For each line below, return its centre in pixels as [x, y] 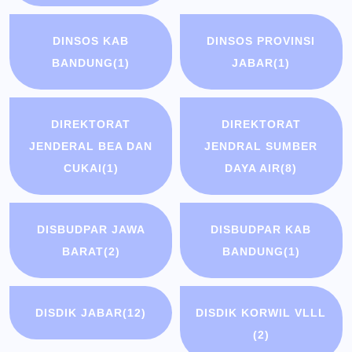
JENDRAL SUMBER [261, 147]
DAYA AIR [253, 169]
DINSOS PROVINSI [261, 41]
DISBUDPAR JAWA [91, 230]
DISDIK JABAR [79, 313]
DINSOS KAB [91, 41]
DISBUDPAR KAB [261, 230]
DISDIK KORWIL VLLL [261, 313]
